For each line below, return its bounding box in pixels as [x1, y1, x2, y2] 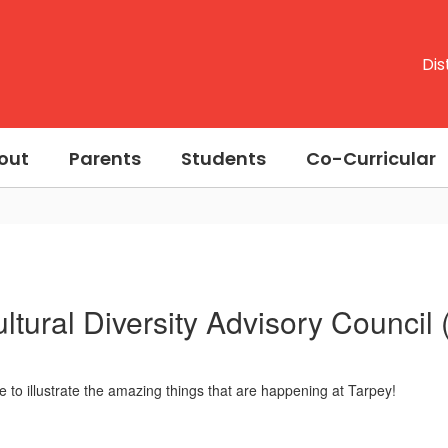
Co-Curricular [306, 145, 436, 171]
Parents [69, 145, 141, 171]
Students [181, 145, 266, 171]
